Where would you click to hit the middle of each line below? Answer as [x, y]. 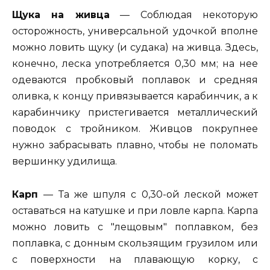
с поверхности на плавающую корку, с [135, 259]
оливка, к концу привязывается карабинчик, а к [135, 96]
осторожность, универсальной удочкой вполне [135, 31]
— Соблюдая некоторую [184, 15]
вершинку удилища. [64, 162]
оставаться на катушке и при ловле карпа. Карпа [135, 210]
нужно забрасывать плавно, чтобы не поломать [135, 145]
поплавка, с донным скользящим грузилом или [135, 243]
